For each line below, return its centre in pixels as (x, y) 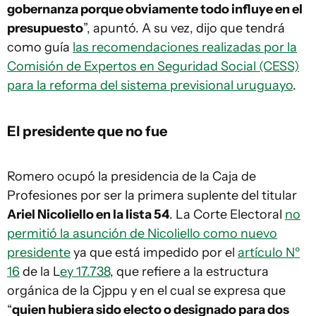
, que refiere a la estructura (189, 272)
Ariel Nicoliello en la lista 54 (88, 215)
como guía (40, 48)
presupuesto (45, 29)
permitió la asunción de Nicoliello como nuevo (142, 234)
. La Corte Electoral (227, 215)
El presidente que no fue (89, 131)
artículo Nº (269, 253)
